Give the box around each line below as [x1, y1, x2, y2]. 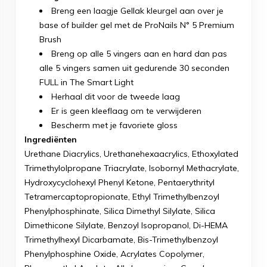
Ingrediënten [24, 134, 77, 145]
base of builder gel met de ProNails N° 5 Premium [39, 20, 234, 31]
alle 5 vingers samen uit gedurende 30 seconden [39, 63, 229, 74]
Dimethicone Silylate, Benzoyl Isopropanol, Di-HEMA [24, 220, 228, 231]
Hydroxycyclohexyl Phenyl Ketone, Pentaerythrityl [24, 177, 215, 188]
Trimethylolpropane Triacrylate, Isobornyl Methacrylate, [24, 163, 239, 174]
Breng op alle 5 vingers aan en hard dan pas [51, 48, 227, 60]
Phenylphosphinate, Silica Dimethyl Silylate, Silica [24, 206, 215, 217]
